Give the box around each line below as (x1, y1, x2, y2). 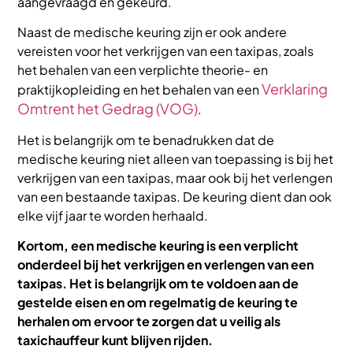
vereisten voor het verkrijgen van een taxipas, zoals (17, 43, 314, 60)
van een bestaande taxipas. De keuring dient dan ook (17, 188, 333, 205)
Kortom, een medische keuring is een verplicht (17, 237, 299, 255)
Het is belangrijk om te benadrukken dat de (17, 131, 275, 148)
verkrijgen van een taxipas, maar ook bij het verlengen (17, 169, 333, 186)
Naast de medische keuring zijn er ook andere (17, 24, 288, 41)
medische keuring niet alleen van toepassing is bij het (17, 150, 334, 167)
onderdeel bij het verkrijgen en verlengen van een (17, 256, 314, 273)
